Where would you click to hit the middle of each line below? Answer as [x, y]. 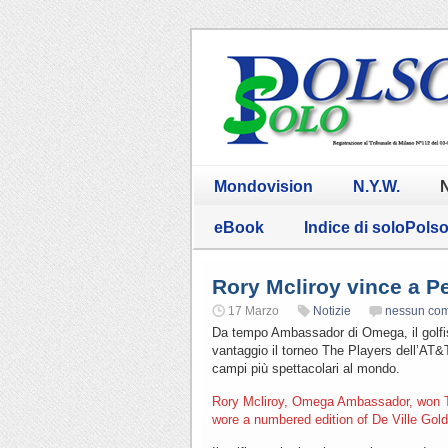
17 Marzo [253, 310]
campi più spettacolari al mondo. [306, 368]
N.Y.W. [376, 186]
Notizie [332, 310]
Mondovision [263, 186]
